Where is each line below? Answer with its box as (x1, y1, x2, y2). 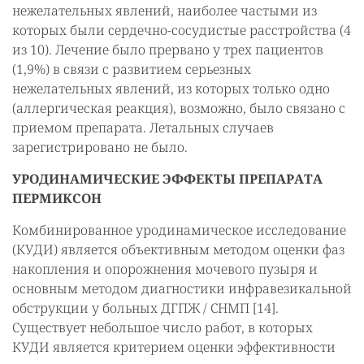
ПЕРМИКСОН (12, 189, 102, 207)
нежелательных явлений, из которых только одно (12, 80, 330, 97)
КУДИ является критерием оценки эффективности (12, 338, 336, 356)
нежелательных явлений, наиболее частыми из (12, 2, 317, 19)
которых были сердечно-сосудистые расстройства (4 (12, 21, 351, 39)
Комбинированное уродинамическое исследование (12, 221, 346, 239)
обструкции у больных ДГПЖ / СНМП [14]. (12, 299, 279, 317)
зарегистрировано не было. (12, 138, 188, 156)
